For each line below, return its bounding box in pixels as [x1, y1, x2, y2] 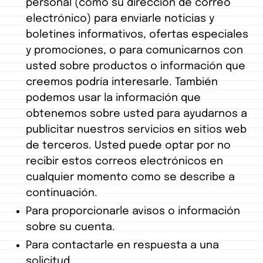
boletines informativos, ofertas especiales [26, 29, 248, 41]
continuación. [26, 188, 97, 199]
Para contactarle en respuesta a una [26, 240, 219, 251]
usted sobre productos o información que [26, 61, 245, 72]
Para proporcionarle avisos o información [26, 206, 240, 217]
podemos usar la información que [26, 93, 201, 104]
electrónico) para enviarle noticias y [26, 14, 214, 25]
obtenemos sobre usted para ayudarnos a [26, 109, 247, 120]
